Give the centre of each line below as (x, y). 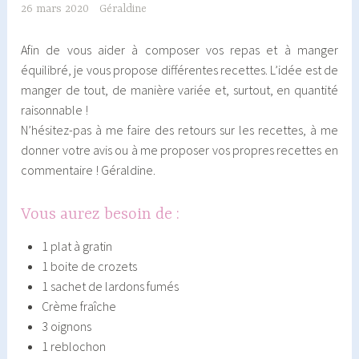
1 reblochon (73, 347)
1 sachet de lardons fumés (110, 286)
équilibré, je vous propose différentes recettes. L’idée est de (179, 69)
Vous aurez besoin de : (101, 215)
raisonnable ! (55, 109)
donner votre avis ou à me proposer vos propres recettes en (179, 149)
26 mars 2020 (55, 8)
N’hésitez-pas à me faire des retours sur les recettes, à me (179, 129)
